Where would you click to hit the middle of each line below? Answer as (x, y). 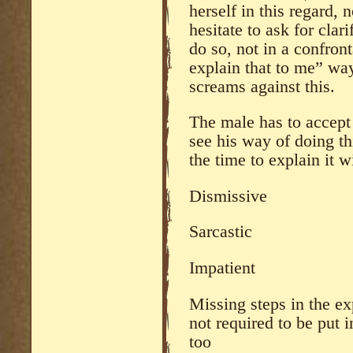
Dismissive (228, 196)
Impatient (222, 268)
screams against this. (262, 86)
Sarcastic (221, 232)
